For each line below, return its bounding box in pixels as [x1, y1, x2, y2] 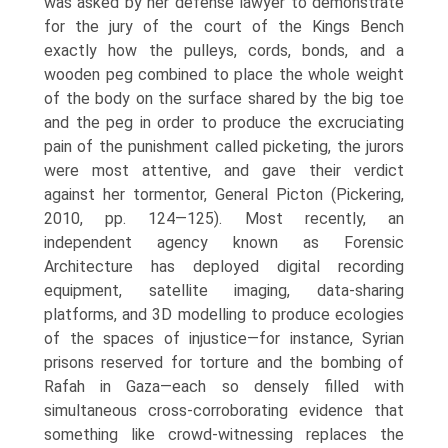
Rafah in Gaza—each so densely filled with [44, 377, 404, 396]
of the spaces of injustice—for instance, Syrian [44, 329, 404, 348]
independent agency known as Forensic [44, 233, 404, 252]
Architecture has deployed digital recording [44, 257, 404, 276]
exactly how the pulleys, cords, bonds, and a [44, 41, 404, 60]
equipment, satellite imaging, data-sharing [44, 281, 404, 300]
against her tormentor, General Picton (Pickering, [44, 185, 404, 204]
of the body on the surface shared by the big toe [44, 89, 404, 108]
